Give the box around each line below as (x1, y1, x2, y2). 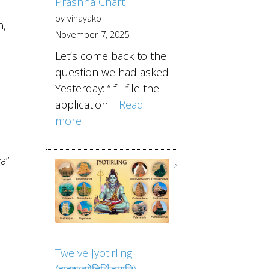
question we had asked (55, 65, 169, 80)
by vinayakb (55, 12, 101, 25)
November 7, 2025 (55, 28, 129, 41)
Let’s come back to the (55, 49, 166, 64)
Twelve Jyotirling (55, 245, 132, 260)
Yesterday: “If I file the (55, 81, 159, 96)
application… (55, 97, 119, 112)
